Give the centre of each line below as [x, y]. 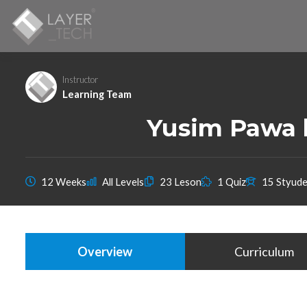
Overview [105, 251]
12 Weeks [64, 182]
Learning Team [97, 94]
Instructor [80, 79]
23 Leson [181, 182]
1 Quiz [232, 182]
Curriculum [265, 251]
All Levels [123, 182]
